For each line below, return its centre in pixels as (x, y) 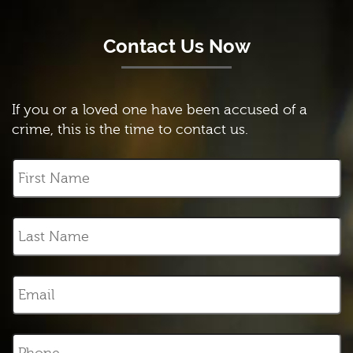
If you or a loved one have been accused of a (160, 110)
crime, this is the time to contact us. (130, 130)
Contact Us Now (176, 46)
